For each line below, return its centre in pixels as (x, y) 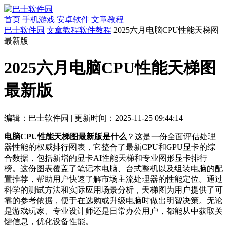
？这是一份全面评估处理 (171, 136)
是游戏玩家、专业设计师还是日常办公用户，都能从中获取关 (113, 211)
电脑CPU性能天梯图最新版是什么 (65, 136)
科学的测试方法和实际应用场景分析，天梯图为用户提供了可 (113, 190)
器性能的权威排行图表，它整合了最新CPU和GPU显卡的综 (110, 147)
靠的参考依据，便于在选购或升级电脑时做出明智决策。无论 (113, 200)
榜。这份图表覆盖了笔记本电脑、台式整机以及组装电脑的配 (113, 168)
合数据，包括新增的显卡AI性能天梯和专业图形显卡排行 (106, 158)
